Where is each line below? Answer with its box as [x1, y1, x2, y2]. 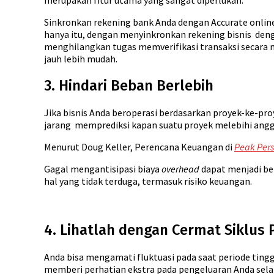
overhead [160, 163, 199, 176]
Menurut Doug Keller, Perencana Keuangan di [44, 141, 234, 154]
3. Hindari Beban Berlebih [44, 77, 213, 95]
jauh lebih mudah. [44, 53, 117, 65]
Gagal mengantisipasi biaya [44, 163, 160, 176]
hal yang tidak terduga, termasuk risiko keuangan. [44, 175, 252, 188]
